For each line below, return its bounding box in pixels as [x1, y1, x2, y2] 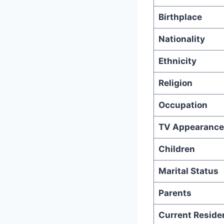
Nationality [158, 33, 205, 44]
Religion [158, 77, 192, 88]
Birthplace [158, 11, 202, 22]
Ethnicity [158, 55, 196, 66]
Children [158, 143, 195, 154]
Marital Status [158, 165, 218, 176]
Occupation [158, 99, 207, 110]
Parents [158, 187, 191, 198]
